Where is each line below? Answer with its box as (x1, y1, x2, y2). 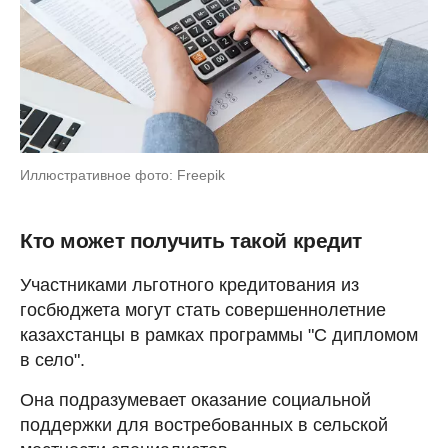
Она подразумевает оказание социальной (20, 390, 371, 411)
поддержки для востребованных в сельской (20, 415, 388, 436)
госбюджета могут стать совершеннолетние (20, 300, 386, 321)
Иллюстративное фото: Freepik (20, 167, 225, 184)
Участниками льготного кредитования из (20, 275, 359, 296)
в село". (20, 350, 85, 371)
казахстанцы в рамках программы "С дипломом (20, 325, 418, 346)
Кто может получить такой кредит (20, 229, 362, 253)
